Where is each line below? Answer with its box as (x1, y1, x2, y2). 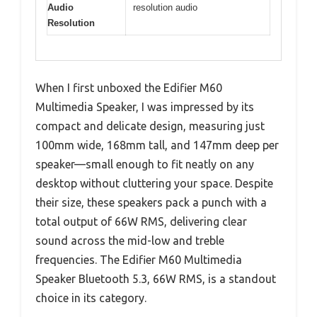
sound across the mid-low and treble (35, 234, 224, 247)
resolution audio (133, 2, 197, 13)
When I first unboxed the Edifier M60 (35, 81, 222, 94)
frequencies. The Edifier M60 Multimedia (35, 253, 242, 266)
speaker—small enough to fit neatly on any (35, 157, 254, 171)
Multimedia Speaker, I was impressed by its (35, 100, 254, 113)
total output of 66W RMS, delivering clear (35, 214, 247, 228)
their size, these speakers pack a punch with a (35, 195, 267, 209)
